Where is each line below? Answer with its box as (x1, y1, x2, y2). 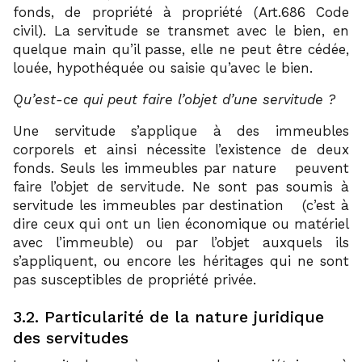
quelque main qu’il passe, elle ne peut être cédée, (13, 40, 349, 57)
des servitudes (13, 327, 128, 347)
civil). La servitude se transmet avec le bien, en (13, 22, 349, 39)
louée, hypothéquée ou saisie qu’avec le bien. (13, 59, 313, 76)
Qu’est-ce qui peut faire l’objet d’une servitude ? (13, 90, 335, 107)
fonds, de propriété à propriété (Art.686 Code (13, 3, 349, 20)
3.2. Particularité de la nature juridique (13, 306, 324, 326)
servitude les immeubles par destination (13, 196, 284, 213)
